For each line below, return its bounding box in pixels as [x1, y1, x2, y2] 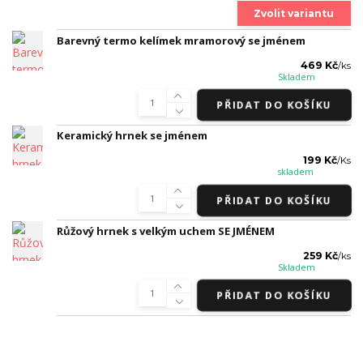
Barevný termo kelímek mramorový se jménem [57, 32, 305, 48]
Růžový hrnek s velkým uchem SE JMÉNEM [57, 223, 275, 238]
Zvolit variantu [254, 6, 335, 19]
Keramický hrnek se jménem [57, 128, 207, 143]
